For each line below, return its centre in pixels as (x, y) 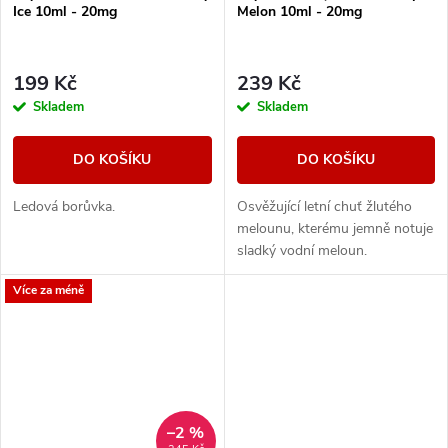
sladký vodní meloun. (301, 250)
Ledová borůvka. (64, 206)
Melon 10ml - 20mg (299, 12)
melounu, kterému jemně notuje (334, 228)
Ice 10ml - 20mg (65, 12)
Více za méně (48, 290)
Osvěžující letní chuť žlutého (324, 206)
